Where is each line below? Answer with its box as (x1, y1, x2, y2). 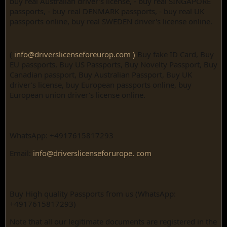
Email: (10, 148, 33, 158)
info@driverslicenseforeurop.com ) (14, 49, 135, 59)
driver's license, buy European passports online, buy (10, 80, 192, 90)
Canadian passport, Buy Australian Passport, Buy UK (10, 69, 192, 80)
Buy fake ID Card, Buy (135, 49, 214, 59)
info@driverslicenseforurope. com (33, 148, 152, 158)
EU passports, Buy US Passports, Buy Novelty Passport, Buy (10, 59, 217, 69)
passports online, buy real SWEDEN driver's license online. (10, 16, 212, 26)
